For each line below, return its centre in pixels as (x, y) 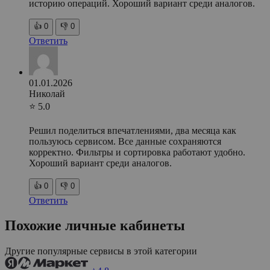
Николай (47, 93)
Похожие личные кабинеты (95, 226)
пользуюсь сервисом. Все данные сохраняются (125, 141)
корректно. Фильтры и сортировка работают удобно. (137, 152)
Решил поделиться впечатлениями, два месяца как (133, 130)
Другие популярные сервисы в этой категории (101, 251)
